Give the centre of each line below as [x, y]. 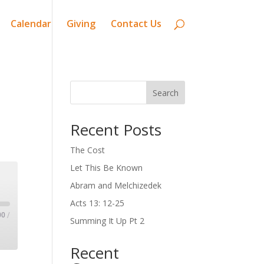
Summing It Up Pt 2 [108, 221]
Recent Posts [116, 130]
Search [165, 93]
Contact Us [136, 24]
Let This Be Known [107, 168]
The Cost [88, 150]
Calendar [31, 24]
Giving [81, 24]
